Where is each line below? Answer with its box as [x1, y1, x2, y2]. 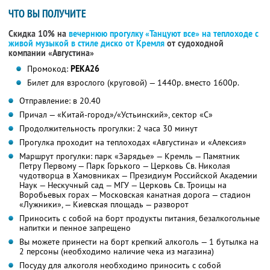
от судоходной [165, 38, 224, 49]
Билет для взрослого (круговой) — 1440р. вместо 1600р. [27, 77, 239, 89]
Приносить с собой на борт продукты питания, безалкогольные [19, 213, 260, 224]
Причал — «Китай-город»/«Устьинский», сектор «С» [19, 109, 213, 121]
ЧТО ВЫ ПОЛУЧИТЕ [8, 7, 86, 21]
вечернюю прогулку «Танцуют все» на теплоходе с [69, 28, 259, 40]
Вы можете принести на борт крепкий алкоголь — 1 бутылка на [19, 236, 259, 248]
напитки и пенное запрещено [19, 222, 131, 234]
